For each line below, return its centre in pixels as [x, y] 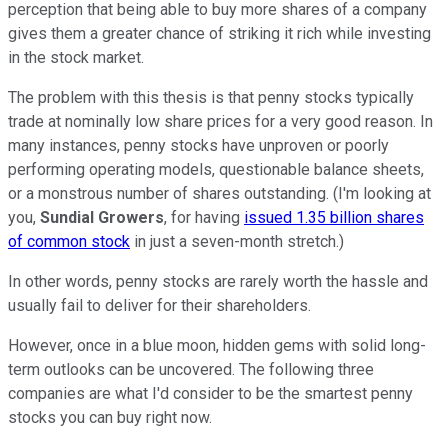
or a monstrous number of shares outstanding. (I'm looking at [219, 193]
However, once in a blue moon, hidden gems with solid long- [217, 345]
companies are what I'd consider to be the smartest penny [210, 393]
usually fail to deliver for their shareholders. [159, 305]
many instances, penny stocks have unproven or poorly [198, 145]
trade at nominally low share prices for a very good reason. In [220, 121]
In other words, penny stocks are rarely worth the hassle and [218, 281]
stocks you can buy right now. [110, 417]
